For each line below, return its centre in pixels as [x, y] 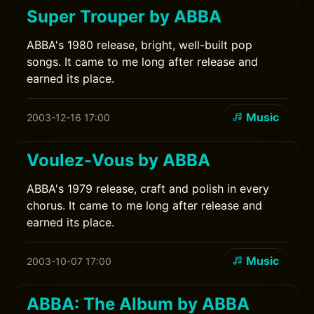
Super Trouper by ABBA [124, 16]
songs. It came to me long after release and [143, 62]
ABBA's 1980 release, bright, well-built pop [140, 45]
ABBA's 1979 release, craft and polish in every [148, 189]
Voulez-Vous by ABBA [119, 160]
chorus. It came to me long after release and [145, 205]
